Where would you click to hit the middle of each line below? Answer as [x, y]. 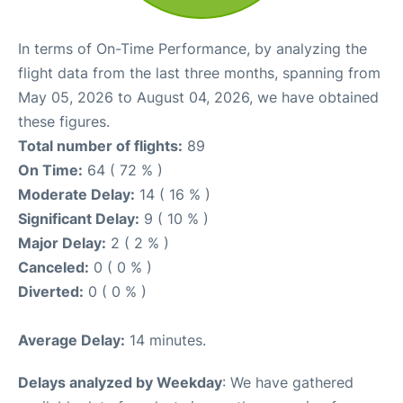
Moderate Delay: [76, 194]
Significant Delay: [79, 219]
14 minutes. [166, 340]
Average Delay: [72, 340]
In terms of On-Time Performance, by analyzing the [193, 49]
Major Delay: [62, 243]
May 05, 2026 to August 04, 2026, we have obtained [198, 97]
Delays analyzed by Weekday [120, 382]
